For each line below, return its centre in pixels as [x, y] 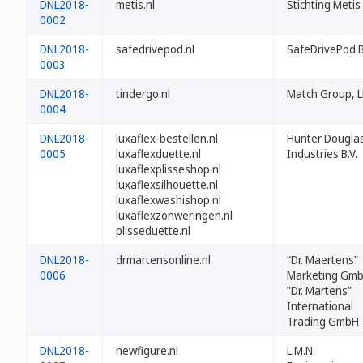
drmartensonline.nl [163, 260]
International [320, 306]
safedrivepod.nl [155, 49]
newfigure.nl [147, 350]
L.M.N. [301, 350]
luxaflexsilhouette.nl [167, 184]
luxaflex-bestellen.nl [167, 138]
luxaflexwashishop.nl [169, 200]
